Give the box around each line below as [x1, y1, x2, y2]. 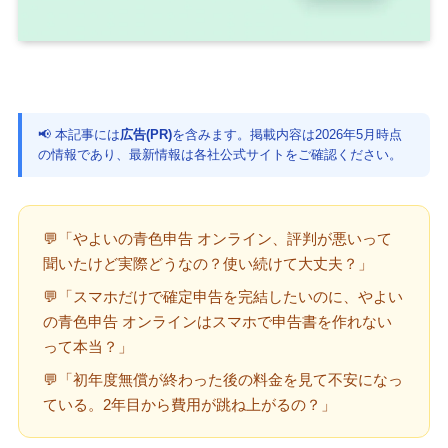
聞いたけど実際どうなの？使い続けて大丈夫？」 [42, 255, 373, 273]
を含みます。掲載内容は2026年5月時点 [171, 127, 402, 143]
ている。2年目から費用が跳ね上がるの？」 [42, 396, 336, 414]
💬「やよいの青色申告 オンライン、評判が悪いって [42, 230, 392, 248]
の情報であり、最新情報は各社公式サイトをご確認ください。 [37, 147, 402, 163]
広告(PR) [119, 127, 172, 143]
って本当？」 [42, 338, 133, 356]
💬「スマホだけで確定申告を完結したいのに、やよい [42, 288, 403, 306]
